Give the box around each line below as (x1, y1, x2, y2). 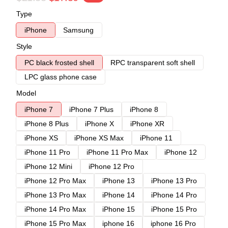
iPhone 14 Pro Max (24, 205, 86, 213)
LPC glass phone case (24, 72, 97, 81)
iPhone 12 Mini (24, 162, 72, 170)
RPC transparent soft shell (110, 58, 195, 67)
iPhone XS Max (74, 133, 124, 142)
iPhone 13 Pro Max (24, 190, 86, 199)
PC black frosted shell (24, 58, 94, 67)
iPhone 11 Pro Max (87, 148, 148, 156)
